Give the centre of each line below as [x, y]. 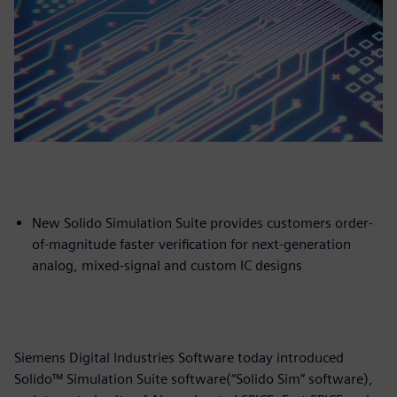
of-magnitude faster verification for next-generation [191, 244]
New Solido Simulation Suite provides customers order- [202, 222]
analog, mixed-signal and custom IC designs [167, 265]
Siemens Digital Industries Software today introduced [179, 357]
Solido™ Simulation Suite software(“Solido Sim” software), [194, 378]
